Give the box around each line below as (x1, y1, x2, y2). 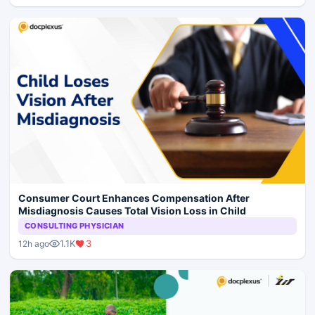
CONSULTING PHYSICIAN (25, 221, 124, 231)
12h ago (18, 238, 49, 249)
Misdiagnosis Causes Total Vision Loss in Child (18, 205, 246, 217)
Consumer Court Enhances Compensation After (18, 192, 250, 205)
